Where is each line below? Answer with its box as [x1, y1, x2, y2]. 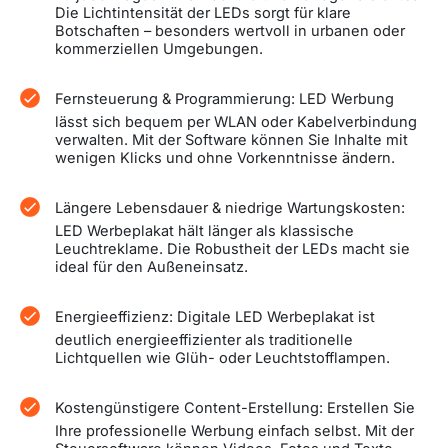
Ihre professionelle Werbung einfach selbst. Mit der [54, 421, 414, 440]
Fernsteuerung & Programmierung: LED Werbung [54, 90, 394, 109]
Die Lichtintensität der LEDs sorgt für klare [54, 3, 351, 22]
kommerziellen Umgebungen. [54, 39, 263, 58]
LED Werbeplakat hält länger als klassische [54, 221, 354, 240]
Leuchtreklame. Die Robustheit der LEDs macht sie [54, 239, 410, 258]
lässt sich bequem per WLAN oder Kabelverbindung [54, 112, 417, 131]
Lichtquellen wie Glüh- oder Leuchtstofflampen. [54, 348, 390, 367]
